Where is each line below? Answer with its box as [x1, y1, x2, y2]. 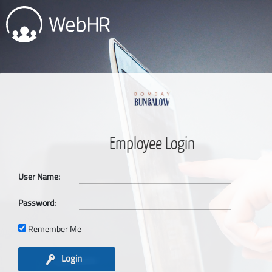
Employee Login [109, 134, 195, 154]
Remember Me [26, 222, 81, 235]
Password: [18, 196, 56, 209]
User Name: [18, 170, 60, 183]
